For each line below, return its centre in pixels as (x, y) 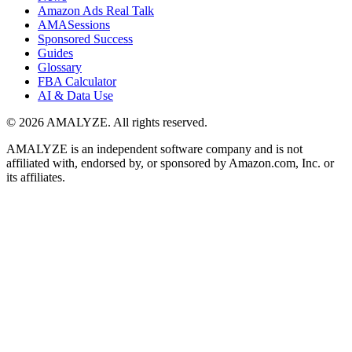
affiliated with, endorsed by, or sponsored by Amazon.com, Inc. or (170, 163)
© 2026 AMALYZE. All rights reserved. (107, 122)
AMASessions (74, 24)
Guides (55, 53)
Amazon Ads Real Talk (96, 10)
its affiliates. (36, 177)
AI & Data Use (75, 95)
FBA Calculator (77, 81)
